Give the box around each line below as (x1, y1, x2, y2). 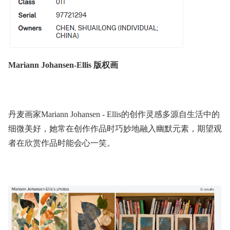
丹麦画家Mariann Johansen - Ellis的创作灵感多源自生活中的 (8, 109, 220, 119)
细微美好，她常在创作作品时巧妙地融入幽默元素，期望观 (8, 124, 222, 133)
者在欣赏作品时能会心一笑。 (8, 138, 115, 147)
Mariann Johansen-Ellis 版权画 (8, 60, 118, 69)
